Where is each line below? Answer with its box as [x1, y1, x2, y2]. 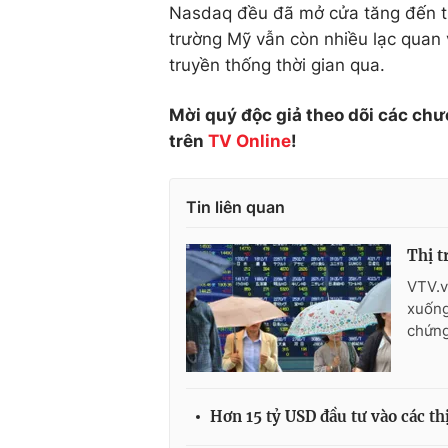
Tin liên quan [186, 197, 285, 217]
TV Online [208, 131, 291, 151]
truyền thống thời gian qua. [169, 55, 385, 75]
